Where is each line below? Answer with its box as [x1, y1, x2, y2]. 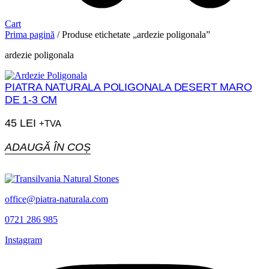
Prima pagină [5, 29, 55, 40]
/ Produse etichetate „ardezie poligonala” [55, 29, 210, 40]
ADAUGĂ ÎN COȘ [5, 141, 91, 153]
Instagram [5, 235, 42, 245]
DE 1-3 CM [5, 94, 58, 106]
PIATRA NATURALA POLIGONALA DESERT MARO [5, 81, 252, 93]
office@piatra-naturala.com [5, 194, 108, 204]
